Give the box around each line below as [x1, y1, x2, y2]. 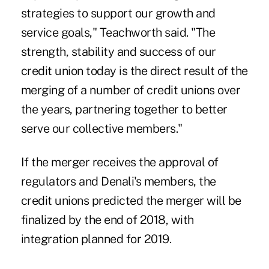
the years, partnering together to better [20, 102, 228, 117]
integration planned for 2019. [20, 232, 172, 247]
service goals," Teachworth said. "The [20, 25, 216, 40]
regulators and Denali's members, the [20, 174, 216, 189]
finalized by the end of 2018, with [20, 213, 194, 228]
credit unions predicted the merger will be [20, 193, 241, 208]
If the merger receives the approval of [20, 155, 219, 170]
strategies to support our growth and [20, 6, 216, 21]
